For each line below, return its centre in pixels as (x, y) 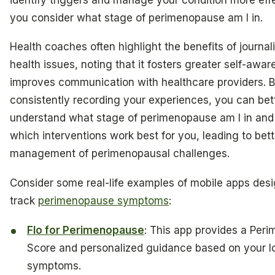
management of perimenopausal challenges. (120, 154)
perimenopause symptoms (103, 201)
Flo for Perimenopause (86, 230)
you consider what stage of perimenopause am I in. (136, 17)
